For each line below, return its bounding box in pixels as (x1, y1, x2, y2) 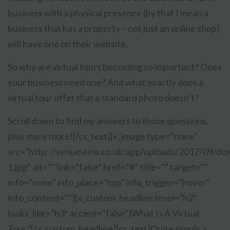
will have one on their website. (8, 38, 128, 50)
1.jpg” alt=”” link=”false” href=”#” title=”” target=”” (8, 161, 208, 173)
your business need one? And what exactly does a (8, 76, 203, 88)
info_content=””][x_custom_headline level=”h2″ (8, 192, 196, 204)
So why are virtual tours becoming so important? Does (8, 61, 222, 73)
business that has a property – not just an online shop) (8, 23, 220, 34)
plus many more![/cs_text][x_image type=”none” (8, 130, 198, 142)
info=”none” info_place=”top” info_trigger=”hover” (8, 177, 209, 188)
